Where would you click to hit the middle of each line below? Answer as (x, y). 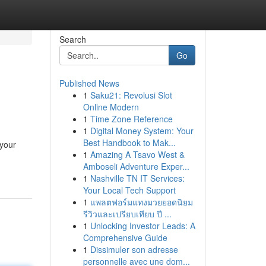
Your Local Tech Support (129, 190)
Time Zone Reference (131, 119)
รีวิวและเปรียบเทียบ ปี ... (127, 214)
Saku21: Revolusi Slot (131, 95)
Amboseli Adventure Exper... (136, 166)
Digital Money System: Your (142, 131)
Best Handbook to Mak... (129, 142)
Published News (89, 83)
